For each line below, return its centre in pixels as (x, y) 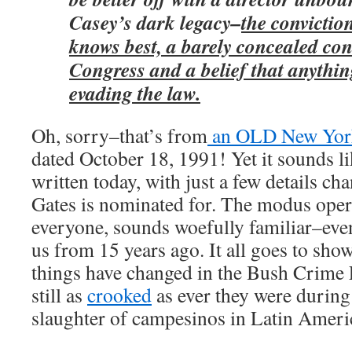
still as (59, 295)
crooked (119, 295)
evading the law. (135, 93)
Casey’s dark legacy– (155, 22)
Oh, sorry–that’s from (119, 135)
